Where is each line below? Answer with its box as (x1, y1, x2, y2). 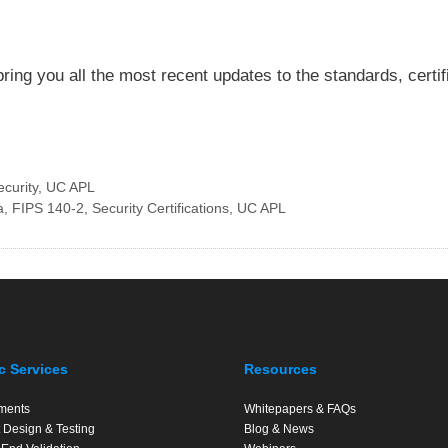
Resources (244, 361, 317, 377)
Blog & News (244, 422, 314, 436)
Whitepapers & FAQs (244, 402, 356, 416)
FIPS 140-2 (11, 200, 84, 217)
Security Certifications (91, 200, 229, 217)
